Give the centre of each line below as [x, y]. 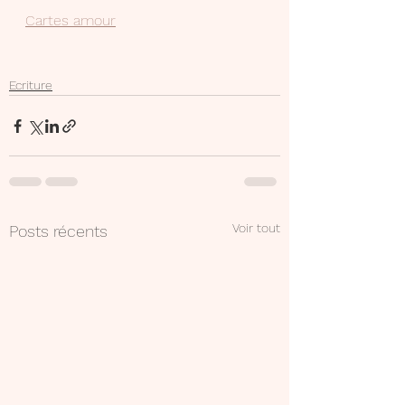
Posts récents [58, 231]
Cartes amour [71, 21]
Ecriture [31, 85]
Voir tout [256, 228]
